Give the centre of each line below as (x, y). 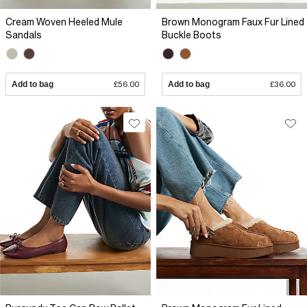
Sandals (24, 35)
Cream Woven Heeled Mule (64, 22)
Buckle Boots (192, 35)
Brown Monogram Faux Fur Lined (233, 22)
